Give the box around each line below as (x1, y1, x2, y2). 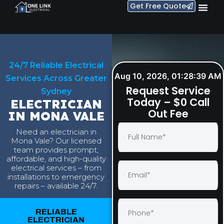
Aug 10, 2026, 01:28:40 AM (114, 71, 222, 81)
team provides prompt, (13, 145, 98, 155)
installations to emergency (7, 172, 104, 182)
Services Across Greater (5, 73, 107, 83)
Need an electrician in (15, 127, 96, 137)
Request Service (125, 83, 210, 98)
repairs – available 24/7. (14, 181, 97, 191)
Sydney (40, 86, 71, 96)
